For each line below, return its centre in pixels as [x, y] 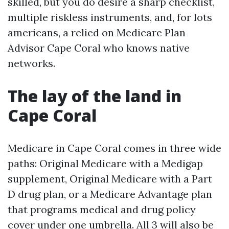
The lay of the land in [95, 96]
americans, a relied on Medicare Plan [97, 32]
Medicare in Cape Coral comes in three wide [114, 148]
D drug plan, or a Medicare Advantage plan [110, 194]
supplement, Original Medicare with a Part [110, 179]
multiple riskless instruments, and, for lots [110, 17]
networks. [31, 63]
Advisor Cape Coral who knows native [99, 48]
